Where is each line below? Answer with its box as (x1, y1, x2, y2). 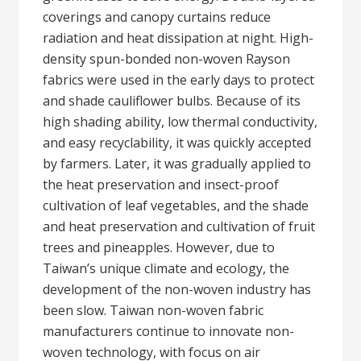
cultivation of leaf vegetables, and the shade (43, 197, 309, 214)
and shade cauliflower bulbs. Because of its (43, 92, 301, 110)
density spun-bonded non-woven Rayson (43, 50, 291, 68)
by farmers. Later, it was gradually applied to (43, 155, 312, 172)
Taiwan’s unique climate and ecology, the (43, 259, 290, 277)
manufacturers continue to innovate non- (43, 322, 295, 340)
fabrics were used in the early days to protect (43, 71, 315, 89)
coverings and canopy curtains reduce (43, 8, 272, 26)
